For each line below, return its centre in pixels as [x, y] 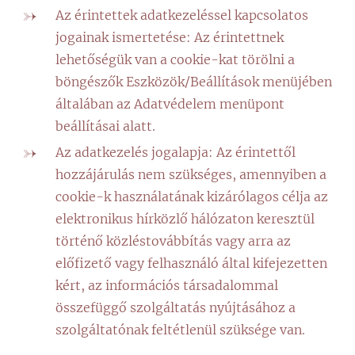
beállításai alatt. [105, 126]
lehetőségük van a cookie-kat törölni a [175, 59]
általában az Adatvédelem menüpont [170, 104]
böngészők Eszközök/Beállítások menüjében [194, 82]
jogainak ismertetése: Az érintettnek [170, 37]
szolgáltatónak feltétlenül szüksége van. [180, 330]
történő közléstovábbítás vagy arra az [173, 241]
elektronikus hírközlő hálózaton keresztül [185, 219]
